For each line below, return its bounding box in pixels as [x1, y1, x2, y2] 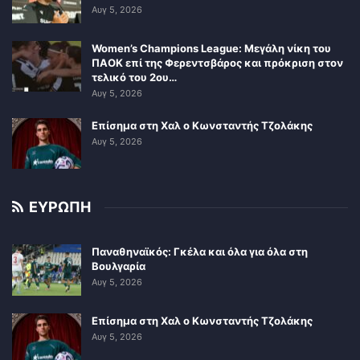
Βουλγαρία [92, 260, 145, 273]
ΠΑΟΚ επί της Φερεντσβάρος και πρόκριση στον [92, 55, 343, 69]
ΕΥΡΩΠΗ [26, 198, 91, 216]
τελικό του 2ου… [92, 70, 177, 84]
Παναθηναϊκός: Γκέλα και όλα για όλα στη [92, 245, 308, 259]
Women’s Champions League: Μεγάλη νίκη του [92, 41, 331, 55]
